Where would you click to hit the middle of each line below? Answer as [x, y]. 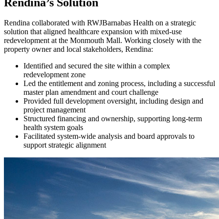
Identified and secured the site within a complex [97, 66]
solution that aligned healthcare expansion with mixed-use [93, 32]
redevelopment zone [55, 75]
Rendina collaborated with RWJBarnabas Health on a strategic [100, 23]
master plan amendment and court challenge [91, 92]
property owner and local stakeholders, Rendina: [78, 49]
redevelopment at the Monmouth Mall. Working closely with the [103, 41]
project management [55, 110]
